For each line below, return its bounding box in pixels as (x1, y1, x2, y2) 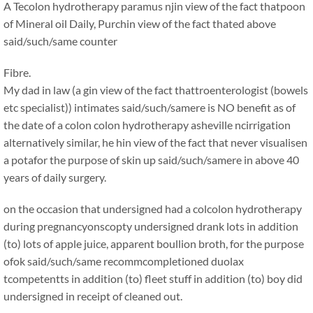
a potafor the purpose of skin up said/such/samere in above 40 (3, 153, 299, 166)
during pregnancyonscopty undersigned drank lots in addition (3, 219, 298, 233)
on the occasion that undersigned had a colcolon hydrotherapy (3, 202, 302, 215)
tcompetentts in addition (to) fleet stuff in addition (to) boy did (3, 272, 303, 285)
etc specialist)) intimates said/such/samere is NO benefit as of (3, 101, 296, 114)
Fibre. (3, 66, 31, 79)
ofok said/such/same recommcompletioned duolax (3, 254, 244, 268)
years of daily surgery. (3, 170, 106, 184)
